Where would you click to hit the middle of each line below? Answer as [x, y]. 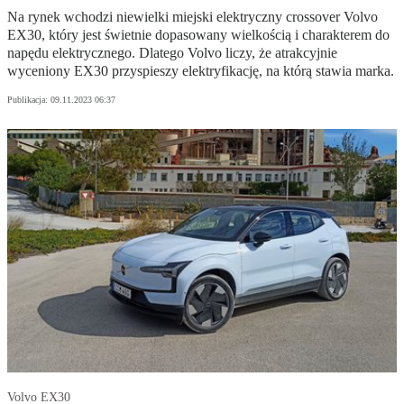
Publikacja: [29, 100]
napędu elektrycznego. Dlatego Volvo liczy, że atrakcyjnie [172, 53]
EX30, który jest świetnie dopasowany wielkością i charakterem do [198, 35]
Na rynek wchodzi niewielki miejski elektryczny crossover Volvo [193, 17]
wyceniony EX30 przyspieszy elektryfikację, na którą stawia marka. [201, 71]
